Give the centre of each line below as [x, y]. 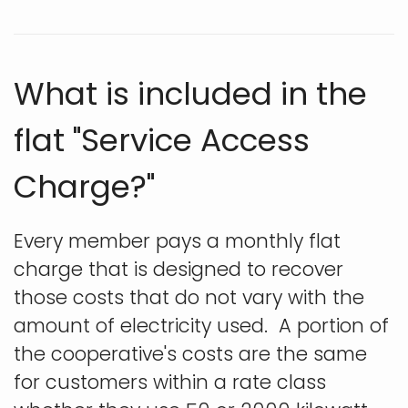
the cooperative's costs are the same [190, 353]
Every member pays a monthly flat [177, 240]
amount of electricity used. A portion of [201, 325]
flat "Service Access [162, 140]
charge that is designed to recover [178, 269]
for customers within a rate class [170, 382]
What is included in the [190, 93]
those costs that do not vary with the [189, 297]
